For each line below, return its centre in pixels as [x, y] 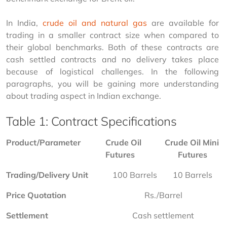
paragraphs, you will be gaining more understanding [113, 84]
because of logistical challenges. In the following [113, 71]
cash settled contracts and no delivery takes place [113, 59]
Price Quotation [36, 195]
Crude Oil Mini [193, 142]
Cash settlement [163, 215]
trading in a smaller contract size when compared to [113, 35]
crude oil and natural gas [95, 23]
